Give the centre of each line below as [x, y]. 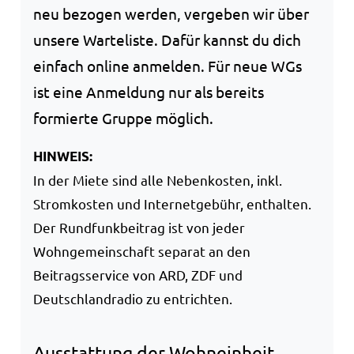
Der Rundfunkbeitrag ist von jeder [139, 227]
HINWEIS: [63, 156]
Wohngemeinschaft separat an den [142, 250]
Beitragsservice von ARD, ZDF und [138, 274]
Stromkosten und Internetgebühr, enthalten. [172, 203]
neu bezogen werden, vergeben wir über [171, 13]
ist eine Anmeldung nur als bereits [149, 91]
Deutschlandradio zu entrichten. [133, 298]
